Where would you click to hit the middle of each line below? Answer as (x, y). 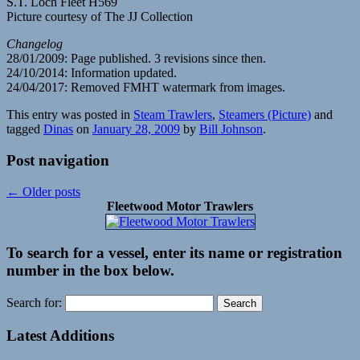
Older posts (50, 191)
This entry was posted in (70, 115)
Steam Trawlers (173, 115)
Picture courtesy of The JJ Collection (100, 17)
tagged (25, 129)
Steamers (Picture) (265, 115)
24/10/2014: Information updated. (92, 73)
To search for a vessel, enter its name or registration (174, 253)
